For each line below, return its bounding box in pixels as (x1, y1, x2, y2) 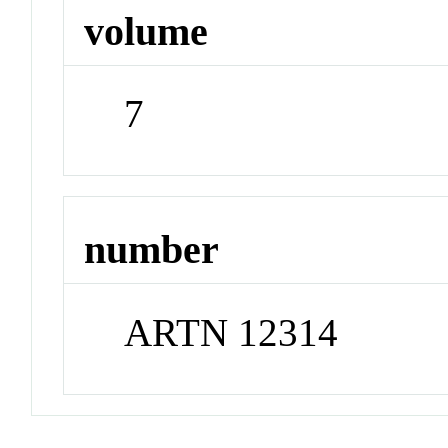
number (84, 227, 220, 273)
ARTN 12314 (124, 310, 339, 354)
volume (84, 8, 209, 54)
